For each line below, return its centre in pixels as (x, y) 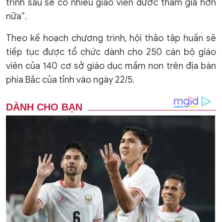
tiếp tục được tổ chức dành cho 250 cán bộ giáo (111, 52)
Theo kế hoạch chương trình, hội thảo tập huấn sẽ (111, 38)
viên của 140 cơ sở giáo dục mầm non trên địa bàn (111, 66)
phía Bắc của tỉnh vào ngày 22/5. (70, 80)
